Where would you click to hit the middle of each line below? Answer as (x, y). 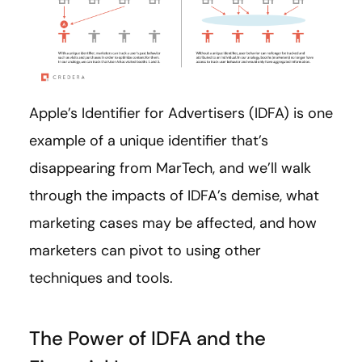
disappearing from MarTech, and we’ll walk (170, 168)
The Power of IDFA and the (147, 339)
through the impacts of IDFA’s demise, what (174, 196)
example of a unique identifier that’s (149, 141)
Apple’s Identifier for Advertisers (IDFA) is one (181, 114)
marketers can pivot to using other (145, 251)
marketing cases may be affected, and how (173, 223)
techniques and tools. (101, 278)
